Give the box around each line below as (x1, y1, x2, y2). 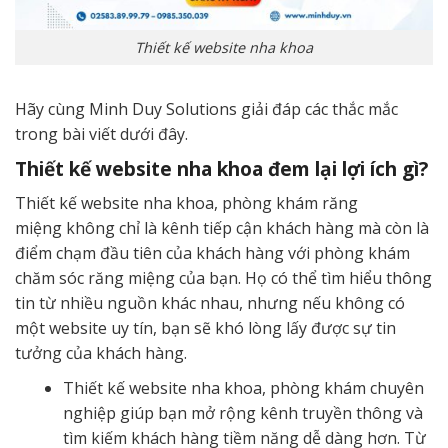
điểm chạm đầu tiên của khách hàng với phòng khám (15, 241, 410, 264)
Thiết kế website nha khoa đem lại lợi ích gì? (15, 154, 433, 182)
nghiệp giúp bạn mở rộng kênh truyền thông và (63, 401, 423, 424)
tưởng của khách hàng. (15, 341, 187, 364)
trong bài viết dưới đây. (15, 122, 188, 145)
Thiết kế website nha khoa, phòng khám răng (15, 191, 358, 214)
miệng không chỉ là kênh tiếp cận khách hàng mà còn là (15, 216, 429, 239)
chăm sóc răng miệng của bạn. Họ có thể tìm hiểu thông (15, 266, 432, 289)
